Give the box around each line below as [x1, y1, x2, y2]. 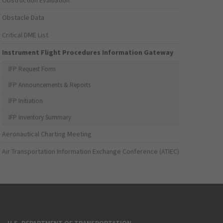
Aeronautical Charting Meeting [2, 129, 92, 139]
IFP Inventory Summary [8, 112, 72, 121]
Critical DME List [2, 30, 49, 40]
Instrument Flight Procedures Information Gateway [2, 48, 174, 57]
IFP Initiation [8, 97, 43, 106]
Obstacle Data [2, 13, 45, 22]
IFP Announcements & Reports [8, 81, 91, 90]
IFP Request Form [8, 64, 56, 73]
